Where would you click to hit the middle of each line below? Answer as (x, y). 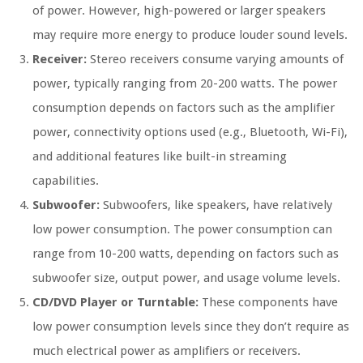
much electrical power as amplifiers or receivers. (167, 350)
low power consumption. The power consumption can (182, 229)
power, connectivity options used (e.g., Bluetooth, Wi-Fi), (190, 132)
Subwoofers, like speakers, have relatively (216, 205)
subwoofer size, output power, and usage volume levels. (186, 278)
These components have (268, 302)
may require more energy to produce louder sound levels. (190, 34)
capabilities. (66, 180)
